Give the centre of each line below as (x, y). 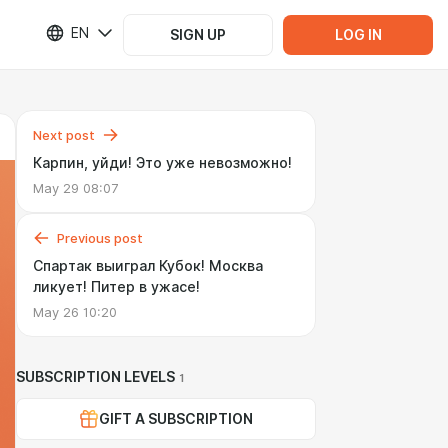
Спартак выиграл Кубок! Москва (148, 266)
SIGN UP (198, 34)
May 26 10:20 (75, 312)
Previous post (100, 238)
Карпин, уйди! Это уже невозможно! (162, 163)
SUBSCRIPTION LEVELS (95, 377)
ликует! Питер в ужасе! (116, 287)
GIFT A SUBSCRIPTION (176, 419)
